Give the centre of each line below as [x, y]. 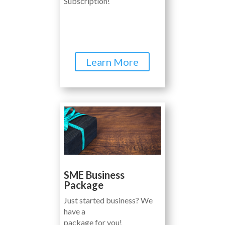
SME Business [94, 175]
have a [74, 211]
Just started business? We [108, 200]
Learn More [113, 62]
